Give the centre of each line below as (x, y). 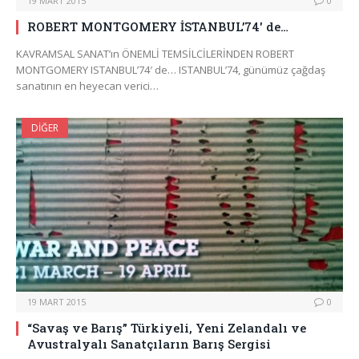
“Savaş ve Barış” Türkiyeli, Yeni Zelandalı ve (167, 328)
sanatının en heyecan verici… (87, 86)
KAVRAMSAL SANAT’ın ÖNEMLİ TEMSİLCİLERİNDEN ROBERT (155, 54)
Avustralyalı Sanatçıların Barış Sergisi (149, 344)
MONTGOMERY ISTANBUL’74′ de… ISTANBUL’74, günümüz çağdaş (171, 70)
